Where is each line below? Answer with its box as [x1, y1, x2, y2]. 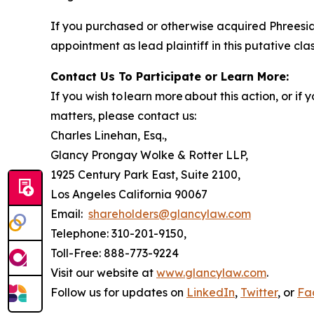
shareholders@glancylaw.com [88, 206, 251, 221]
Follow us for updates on [50, 285, 186, 299]
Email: [50, 206, 88, 221]
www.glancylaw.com [156, 265, 266, 280]
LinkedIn [186, 285, 235, 299]
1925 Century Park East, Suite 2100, [50, 167, 240, 182]
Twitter [240, 285, 278, 299]
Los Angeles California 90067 [50, 186, 207, 201]
